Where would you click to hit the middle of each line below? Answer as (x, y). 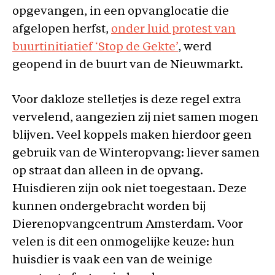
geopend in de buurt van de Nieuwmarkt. (128, 65)
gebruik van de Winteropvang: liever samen (136, 154)
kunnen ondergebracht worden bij (109, 207)
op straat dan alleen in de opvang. (108, 172)
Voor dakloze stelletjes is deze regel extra (127, 100)
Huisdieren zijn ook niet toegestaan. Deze (130, 189)
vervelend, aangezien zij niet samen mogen (135, 118)
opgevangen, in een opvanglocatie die (121, 12)
